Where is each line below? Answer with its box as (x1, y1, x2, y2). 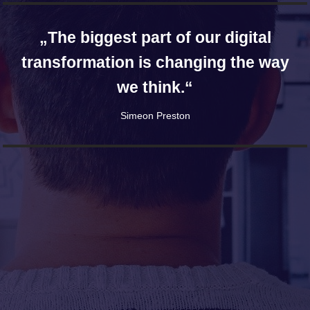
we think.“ (117, 78, 193, 96)
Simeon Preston (120, 110, 190, 121)
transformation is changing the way (21, 53, 289, 71)
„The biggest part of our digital (39, 28, 271, 46)
